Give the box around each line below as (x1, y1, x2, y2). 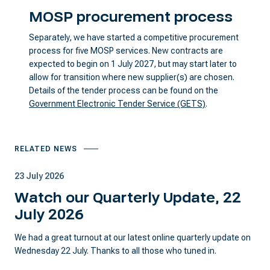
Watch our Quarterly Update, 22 (14, 190, 241, 206)
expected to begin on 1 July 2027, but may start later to (29, 59, 237, 69)
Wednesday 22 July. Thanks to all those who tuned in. (14, 246, 216, 256)
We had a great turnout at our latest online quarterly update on (14, 233, 251, 242)
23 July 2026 (14, 171, 64, 181)
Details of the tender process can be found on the (29, 86, 218, 95)
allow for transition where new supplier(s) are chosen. (29, 72, 234, 82)
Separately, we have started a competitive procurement (29, 33, 239, 42)
